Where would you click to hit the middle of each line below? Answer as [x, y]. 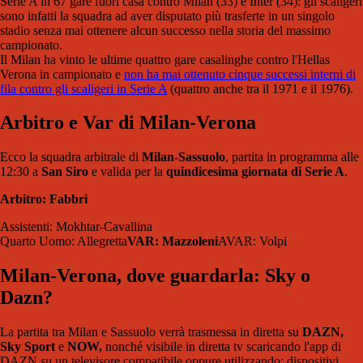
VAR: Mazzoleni [173, 241]
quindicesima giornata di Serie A [255, 172]
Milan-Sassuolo [184, 157]
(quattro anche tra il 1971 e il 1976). [260, 88]
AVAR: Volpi [252, 241]
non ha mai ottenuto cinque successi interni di [240, 74]
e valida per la [127, 172]
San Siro [65, 172]
